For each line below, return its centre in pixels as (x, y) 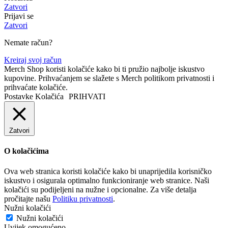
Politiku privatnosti (83, 198)
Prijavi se (19, 16)
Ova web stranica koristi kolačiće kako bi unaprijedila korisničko (108, 171)
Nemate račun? (28, 42)
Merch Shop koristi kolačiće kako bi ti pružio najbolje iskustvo (104, 69)
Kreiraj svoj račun (33, 60)
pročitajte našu (28, 198)
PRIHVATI (87, 96)
